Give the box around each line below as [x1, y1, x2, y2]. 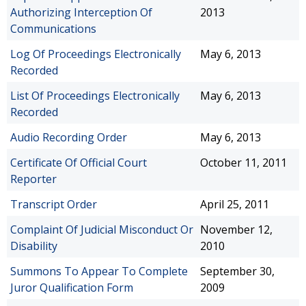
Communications [10, 21, 96, 36]
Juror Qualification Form [10, 280, 133, 295]
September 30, [200, 264, 275, 279]
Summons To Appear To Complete [10, 264, 188, 279]
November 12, [200, 222, 273, 237]
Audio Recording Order [10, 130, 127, 145]
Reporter [10, 171, 57, 186]
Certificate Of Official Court [10, 155, 147, 170]
